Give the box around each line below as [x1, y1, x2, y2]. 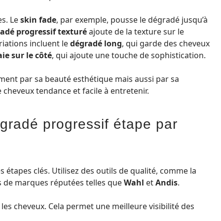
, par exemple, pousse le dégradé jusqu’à [56, 14, 208, 25]
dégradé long [70, 38, 122, 49]
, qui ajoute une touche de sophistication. [52, 50, 206, 61]
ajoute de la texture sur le [87, 26, 184, 37]
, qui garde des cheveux [122, 38, 210, 49]
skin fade [20, 14, 56, 25]
